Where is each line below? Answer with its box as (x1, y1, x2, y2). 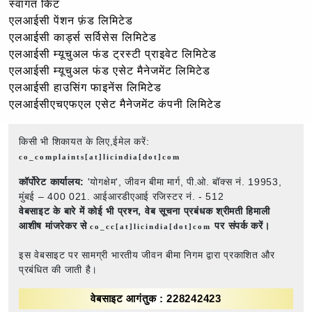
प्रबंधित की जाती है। (19, 263, 98, 275)
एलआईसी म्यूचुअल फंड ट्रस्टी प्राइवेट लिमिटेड (9, 47, 217, 60)
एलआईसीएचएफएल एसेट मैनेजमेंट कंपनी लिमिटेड (9, 97, 221, 110)
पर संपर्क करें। (214, 219, 270, 231)
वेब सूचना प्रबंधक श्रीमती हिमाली (144, 205, 270, 217)
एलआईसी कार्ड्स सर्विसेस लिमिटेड (9, 31, 157, 43)
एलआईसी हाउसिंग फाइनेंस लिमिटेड (9, 81, 162, 93)
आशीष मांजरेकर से (19, 219, 91, 231)
